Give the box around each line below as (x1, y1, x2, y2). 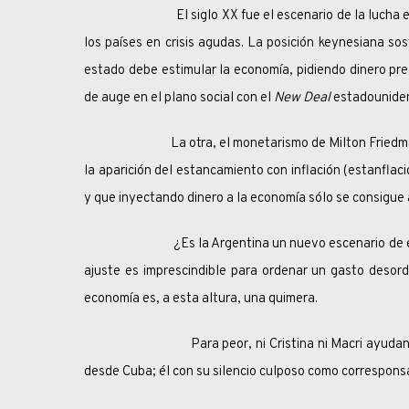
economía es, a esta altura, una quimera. (84, 290, 318, 308)
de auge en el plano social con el (84, 89, 274, 107)
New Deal (274, 89, 333, 107)
